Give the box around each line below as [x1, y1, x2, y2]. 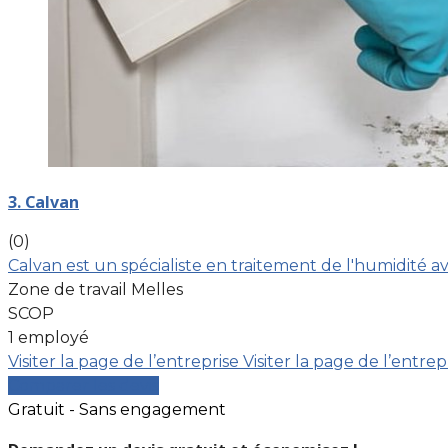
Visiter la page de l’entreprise [8, 351, 243, 371]
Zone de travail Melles [8, 279, 183, 299]
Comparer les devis [8, 375, 159, 395]
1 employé [8, 327, 89, 347]
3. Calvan [8, 190, 79, 213]
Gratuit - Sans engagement [8, 399, 226, 419]
